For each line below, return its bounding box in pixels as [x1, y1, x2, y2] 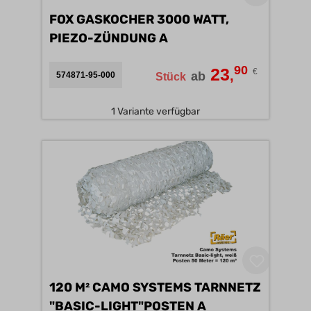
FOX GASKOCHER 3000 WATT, [49, 12, 229, 27]
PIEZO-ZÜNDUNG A [159, 31, 168, 46]
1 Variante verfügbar [111, 106, 200, 117]
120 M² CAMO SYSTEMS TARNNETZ [49, 280, 261, 295]
